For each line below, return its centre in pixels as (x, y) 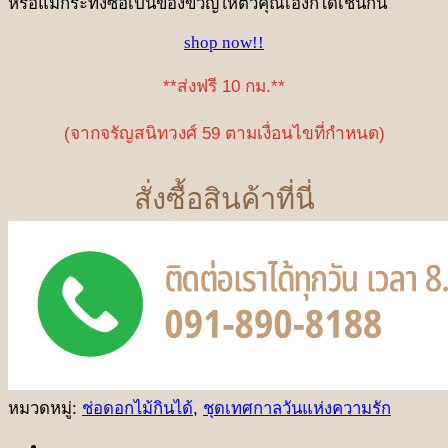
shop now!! (224, 42)
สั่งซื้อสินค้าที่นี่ (224, 199)
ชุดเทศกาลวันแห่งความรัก (297, 409)
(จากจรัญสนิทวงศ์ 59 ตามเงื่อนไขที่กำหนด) (224, 133)
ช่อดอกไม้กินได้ (137, 409)
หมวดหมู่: (45, 409)
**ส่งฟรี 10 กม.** (224, 86)
